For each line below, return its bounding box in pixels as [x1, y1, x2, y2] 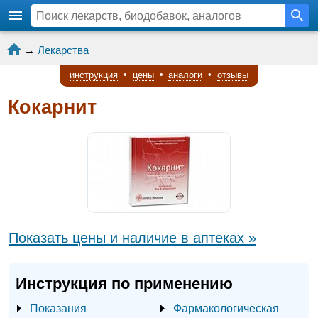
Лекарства [38, 44, 89, 56]
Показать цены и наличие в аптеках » [9, 229, 256, 246]
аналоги [168, 69, 203, 80]
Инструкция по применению [16, 274, 233, 292]
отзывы [217, 69, 249, 80]
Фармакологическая [173, 301, 279, 314]
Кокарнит [8, 97, 97, 119]
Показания [30, 301, 87, 314]
